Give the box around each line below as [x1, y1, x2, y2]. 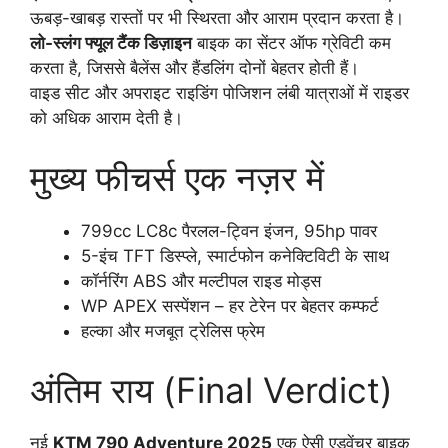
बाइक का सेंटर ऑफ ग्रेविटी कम [192, 33, 391, 54]
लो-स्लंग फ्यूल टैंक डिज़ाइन [30, 33, 192, 54]
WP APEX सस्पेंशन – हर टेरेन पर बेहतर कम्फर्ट [81, 295, 379, 316]
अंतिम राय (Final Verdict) [30, 369, 393, 412]
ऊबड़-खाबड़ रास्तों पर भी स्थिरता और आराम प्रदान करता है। [30, 8, 404, 29]
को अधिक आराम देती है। [30, 108, 183, 129]
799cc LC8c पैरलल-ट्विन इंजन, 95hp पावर [81, 220, 377, 241]
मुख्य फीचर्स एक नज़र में [30, 156, 324, 199]
